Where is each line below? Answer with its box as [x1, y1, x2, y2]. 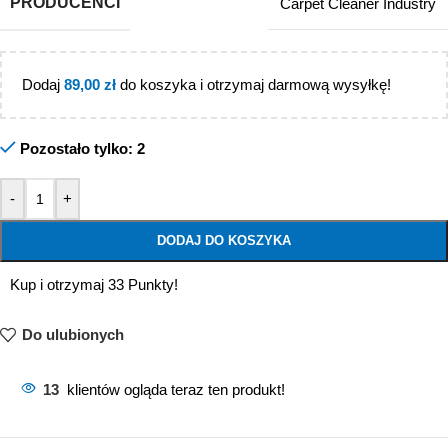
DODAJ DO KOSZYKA [157, 232, 291, 248]
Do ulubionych [21, 326, 124, 344]
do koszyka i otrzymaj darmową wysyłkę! [116, 75, 391, 93]
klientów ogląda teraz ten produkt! [67, 380, 285, 398]
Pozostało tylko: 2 [19, 139, 145, 157]
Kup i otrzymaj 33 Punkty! [10, 275, 178, 293]
